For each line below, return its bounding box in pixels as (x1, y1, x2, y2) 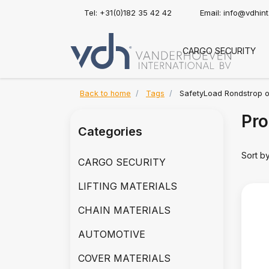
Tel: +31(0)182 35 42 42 (84, 8, 172, 17)
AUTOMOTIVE (78, 228, 145, 240)
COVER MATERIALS (78, 252, 171, 264)
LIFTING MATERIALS (78, 180, 177, 192)
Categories (78, 124, 142, 139)
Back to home (80, 89, 131, 98)
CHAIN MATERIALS (78, 204, 171, 216)
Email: (200, 8, 223, 17)
